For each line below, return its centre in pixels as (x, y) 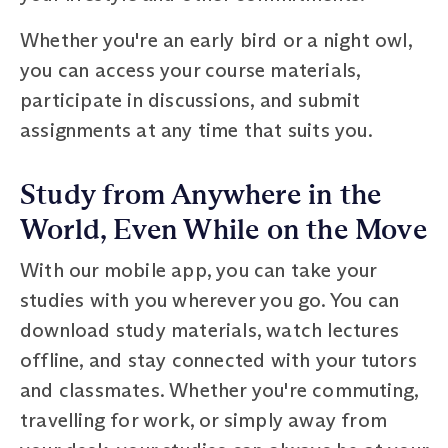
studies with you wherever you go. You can (210, 299)
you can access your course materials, (190, 69)
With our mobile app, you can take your (198, 269)
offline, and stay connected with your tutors (218, 359)
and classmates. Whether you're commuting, (219, 389)
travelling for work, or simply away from (204, 419)
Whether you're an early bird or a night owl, (216, 39)
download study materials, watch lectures (210, 329)
